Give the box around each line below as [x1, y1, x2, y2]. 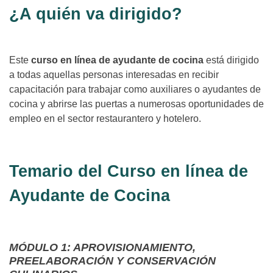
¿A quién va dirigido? [9, 5, 182, 24]
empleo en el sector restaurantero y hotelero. [9, 113, 201, 124]
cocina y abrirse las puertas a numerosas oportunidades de [9, 99, 264, 110]
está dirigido [206, 55, 259, 66]
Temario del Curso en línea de [9, 162, 248, 181]
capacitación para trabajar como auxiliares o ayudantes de [9, 84, 261, 95]
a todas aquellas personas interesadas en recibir [9, 69, 219, 80]
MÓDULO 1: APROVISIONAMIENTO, [9, 241, 196, 254]
